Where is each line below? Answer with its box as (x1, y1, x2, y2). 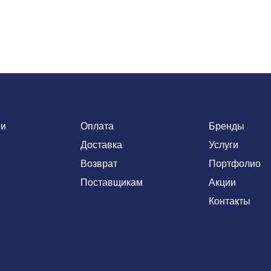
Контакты (208, 196, 250, 206)
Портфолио (208, 158, 261, 169)
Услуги (208, 140, 238, 150)
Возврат (80, 158, 118, 169)
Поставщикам (80, 177, 143, 188)
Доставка (80, 140, 123, 150)
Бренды (208, 121, 244, 131)
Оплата (80, 121, 114, 131)
